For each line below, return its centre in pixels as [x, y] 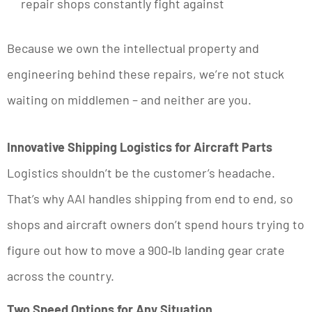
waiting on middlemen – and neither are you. [129, 99]
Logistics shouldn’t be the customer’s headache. [141, 172]
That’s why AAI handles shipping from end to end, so [150, 198]
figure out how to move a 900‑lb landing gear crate [146, 250]
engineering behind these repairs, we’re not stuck [146, 73]
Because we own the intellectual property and [133, 48]
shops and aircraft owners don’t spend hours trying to [156, 224]
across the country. [61, 275]
